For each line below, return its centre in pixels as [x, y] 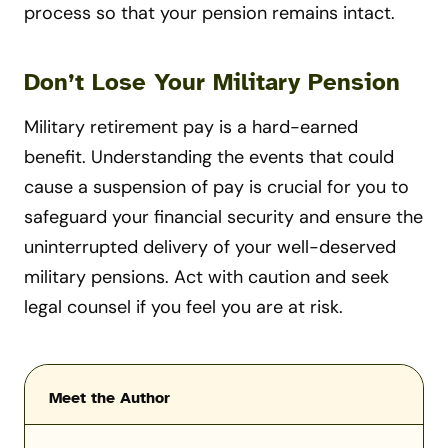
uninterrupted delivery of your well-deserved [210, 246]
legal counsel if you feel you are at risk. [183, 306]
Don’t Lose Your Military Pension [212, 81]
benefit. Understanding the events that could [209, 156]
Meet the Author [109, 397]
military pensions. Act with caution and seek [206, 276]
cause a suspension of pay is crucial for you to [216, 186]
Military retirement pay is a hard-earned [191, 126]
